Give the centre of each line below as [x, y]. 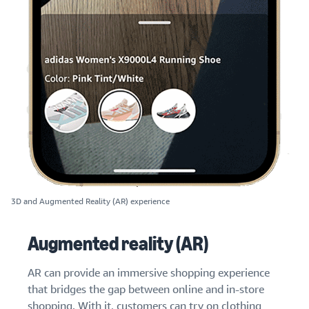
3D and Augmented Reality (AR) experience [90, 201]
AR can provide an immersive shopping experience [149, 273]
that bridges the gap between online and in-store [146, 290]
